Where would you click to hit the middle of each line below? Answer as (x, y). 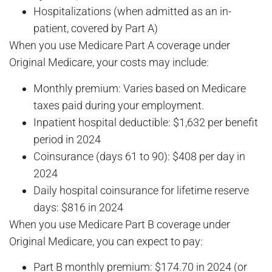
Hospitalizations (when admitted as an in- (132, 12)
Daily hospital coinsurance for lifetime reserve (141, 190)
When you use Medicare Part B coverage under (120, 224)
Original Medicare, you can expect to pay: (106, 241)
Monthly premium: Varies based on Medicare (140, 88)
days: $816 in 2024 (78, 207)
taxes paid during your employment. (119, 105)
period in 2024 (67, 139)
